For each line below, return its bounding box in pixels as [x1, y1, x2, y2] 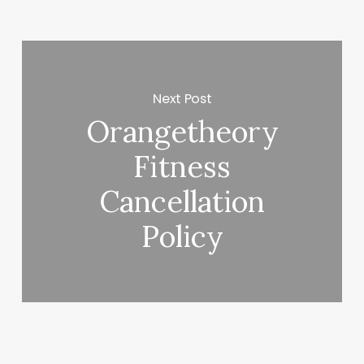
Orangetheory [85, 113, 279, 151]
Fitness [133, 148, 232, 186]
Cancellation [99, 183, 266, 221]
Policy [141, 218, 223, 256]
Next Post [153, 89, 212, 108]
